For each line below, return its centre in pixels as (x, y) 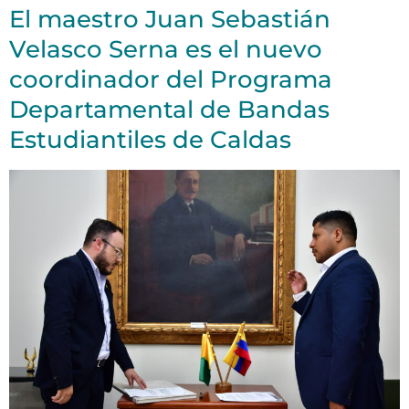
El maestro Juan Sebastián (170, 20)
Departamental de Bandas (169, 110)
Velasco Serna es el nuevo (166, 50)
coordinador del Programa (171, 80)
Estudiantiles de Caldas (150, 140)
